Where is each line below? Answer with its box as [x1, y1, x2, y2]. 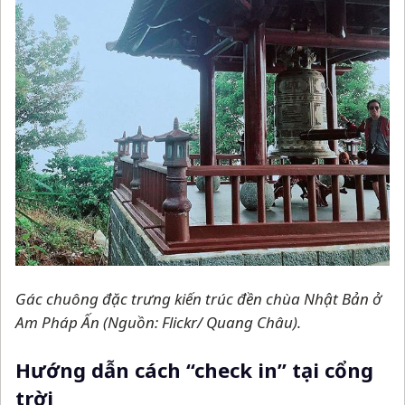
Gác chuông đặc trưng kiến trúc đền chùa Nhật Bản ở [15, 287, 381, 309]
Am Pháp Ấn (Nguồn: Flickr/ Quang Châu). [15, 311, 301, 333]
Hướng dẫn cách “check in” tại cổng [15, 355, 373, 383]
